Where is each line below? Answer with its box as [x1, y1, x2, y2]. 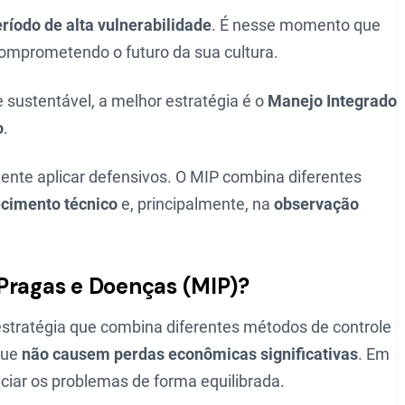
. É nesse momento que [212, 15, 381, 34]
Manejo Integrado [268, 91, 397, 110]
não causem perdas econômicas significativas [22, 344, 358, 363]
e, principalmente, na [118, 194, 274, 213]
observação [274, 194, 359, 213]
